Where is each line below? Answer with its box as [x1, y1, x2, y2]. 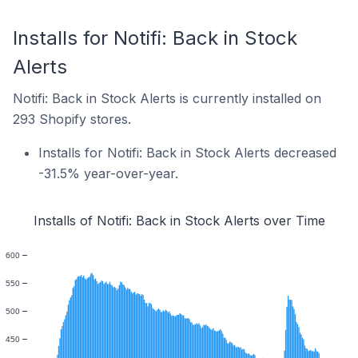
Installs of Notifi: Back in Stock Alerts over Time [33, 213, 325, 229]
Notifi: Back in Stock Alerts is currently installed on [13, 90, 321, 106]
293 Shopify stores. [13, 111, 131, 127]
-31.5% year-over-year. [38, 165, 178, 181]
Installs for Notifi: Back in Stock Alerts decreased [38, 145, 336, 161]
